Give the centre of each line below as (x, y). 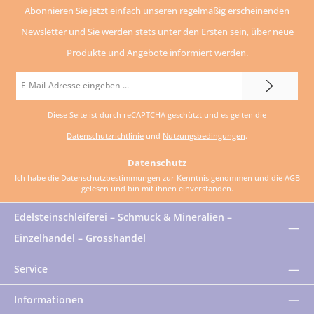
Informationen (49, 300)
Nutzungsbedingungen (204, 136)
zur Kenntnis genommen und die (222, 178)
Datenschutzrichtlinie (105, 136)
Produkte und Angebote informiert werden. (157, 52)
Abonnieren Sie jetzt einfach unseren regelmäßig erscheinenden (157, 10)
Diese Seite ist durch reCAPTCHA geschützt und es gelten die (157, 115)
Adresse (30, 124)
